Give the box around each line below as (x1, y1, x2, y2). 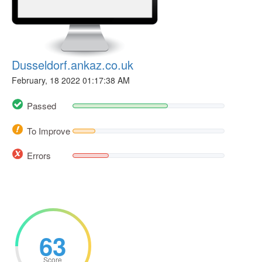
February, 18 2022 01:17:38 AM (12, 74, 130, 86)
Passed (27, 99, 56, 112)
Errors (27, 149, 51, 161)
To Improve (27, 124, 70, 137)
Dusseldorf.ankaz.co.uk (12, 56, 133, 73)
